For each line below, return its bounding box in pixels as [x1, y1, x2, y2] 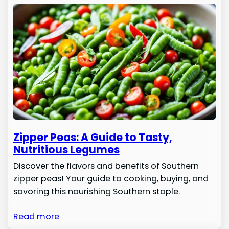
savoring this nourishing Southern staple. [13, 185, 180, 197]
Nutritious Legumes [13, 142, 120, 157]
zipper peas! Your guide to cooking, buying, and [13, 172, 209, 185]
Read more [13, 210, 59, 222]
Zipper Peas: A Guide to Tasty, [13, 129, 172, 145]
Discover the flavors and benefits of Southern [13, 159, 199, 172]
